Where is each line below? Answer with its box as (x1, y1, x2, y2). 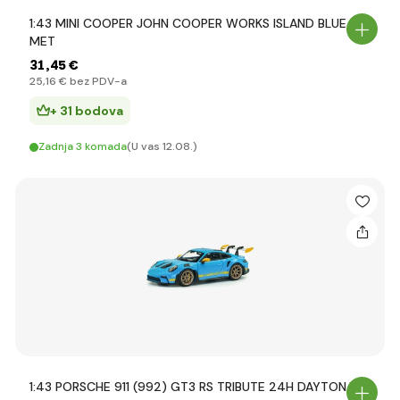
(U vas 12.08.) (127, 139, 197, 154)
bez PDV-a (67, 74, 127, 88)
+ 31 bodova (50, 103, 123, 119)
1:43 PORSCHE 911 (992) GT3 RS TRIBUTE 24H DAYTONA (29, 379, 354, 395)
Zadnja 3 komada (38, 139, 127, 154)
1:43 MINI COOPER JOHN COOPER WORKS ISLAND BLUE (29, 15, 346, 31)
